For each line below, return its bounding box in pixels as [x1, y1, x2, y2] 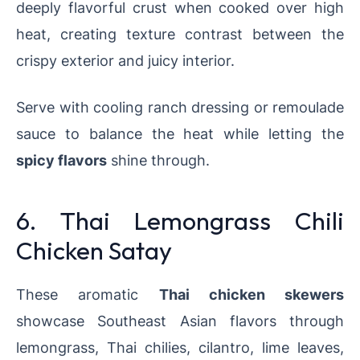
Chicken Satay [16, 235, 172, 267]
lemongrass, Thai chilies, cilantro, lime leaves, [16, 338, 344, 357]
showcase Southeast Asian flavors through [16, 312, 344, 330]
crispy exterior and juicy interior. [16, 51, 235, 70]
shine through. [107, 151, 210, 170]
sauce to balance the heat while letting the [16, 125, 344, 143]
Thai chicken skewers [158, 285, 344, 304]
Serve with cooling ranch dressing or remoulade [16, 98, 344, 117]
